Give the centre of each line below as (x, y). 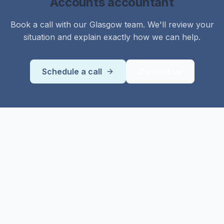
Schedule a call (72, 71)
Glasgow (105, 24)
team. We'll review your (168, 24)
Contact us (160, 71)
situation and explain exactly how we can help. (112, 37)
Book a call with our (50, 24)
